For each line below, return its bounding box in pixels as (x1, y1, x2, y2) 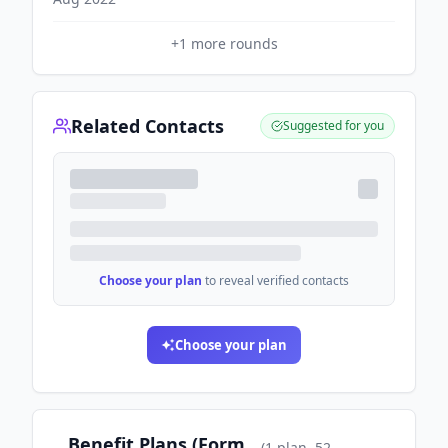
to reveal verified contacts (205, 272, 349, 289)
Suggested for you (283, 117, 384, 134)
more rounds (186, 34, 278, 53)
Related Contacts (71, 114, 224, 138)
